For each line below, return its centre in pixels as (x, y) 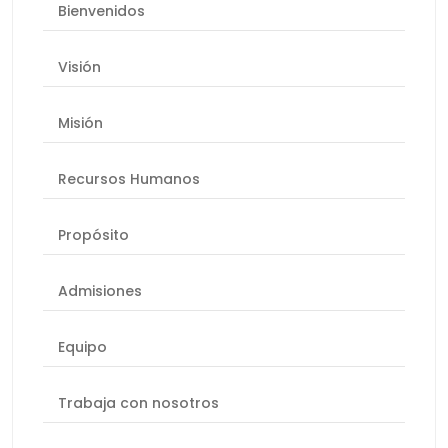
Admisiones (100, 291)
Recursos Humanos (129, 179)
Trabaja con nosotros (138, 403)
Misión (80, 123)
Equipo (82, 347)
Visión (79, 67)
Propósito (93, 235)
